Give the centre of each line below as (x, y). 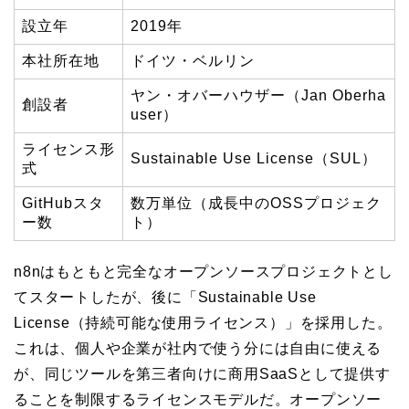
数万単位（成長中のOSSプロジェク (256, 203)
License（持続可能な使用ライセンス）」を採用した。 (203, 322)
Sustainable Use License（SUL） (254, 158)
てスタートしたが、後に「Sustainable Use (165, 297)
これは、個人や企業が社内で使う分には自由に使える (198, 348)
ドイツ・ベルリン (193, 60)
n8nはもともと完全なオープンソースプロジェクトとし (204, 271)
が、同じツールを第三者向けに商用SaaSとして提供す (202, 373)
